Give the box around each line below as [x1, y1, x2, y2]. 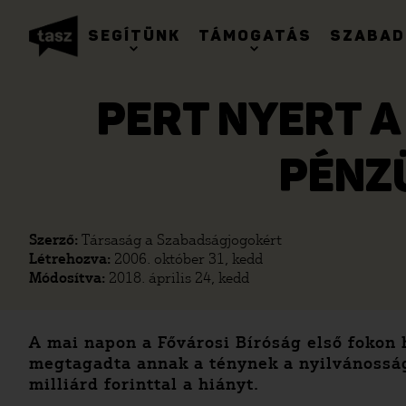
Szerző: [29, 231, 82, 248]
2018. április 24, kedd [109, 269, 249, 286]
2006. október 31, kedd [114, 250, 263, 267]
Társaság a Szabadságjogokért [82, 231, 282, 248]
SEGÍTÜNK [88, 28, 180, 44]
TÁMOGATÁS [198, 28, 312, 44]
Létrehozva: [29, 250, 114, 267]
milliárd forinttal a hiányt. [29, 374, 259, 394]
